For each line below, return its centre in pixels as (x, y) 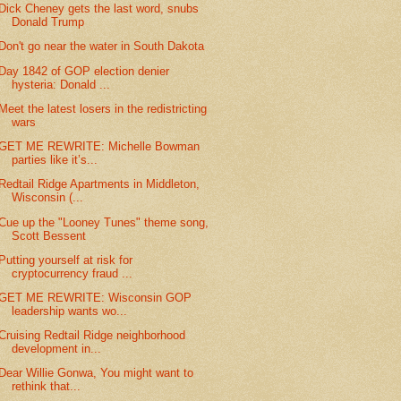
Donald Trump (48, 22)
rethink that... (47, 387)
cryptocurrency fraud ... (73, 273)
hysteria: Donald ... (61, 84)
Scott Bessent (49, 235)
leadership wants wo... (70, 311)
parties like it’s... (55, 160)
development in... (57, 349)
